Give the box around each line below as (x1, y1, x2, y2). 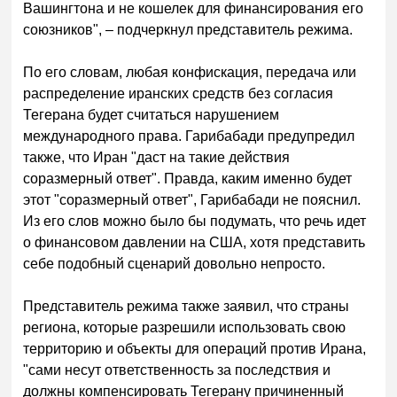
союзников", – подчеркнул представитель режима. (23, 21, 354, 37)
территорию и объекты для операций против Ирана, (23, 340, 367, 356)
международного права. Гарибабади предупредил (23, 128, 355, 144)
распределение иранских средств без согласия (23, 85, 334, 101)
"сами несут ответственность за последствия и (23, 362, 331, 378)
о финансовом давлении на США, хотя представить (23, 234, 366, 250)
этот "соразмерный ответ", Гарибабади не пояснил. (23, 191, 362, 207)
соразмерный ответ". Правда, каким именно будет (23, 170, 353, 186)
